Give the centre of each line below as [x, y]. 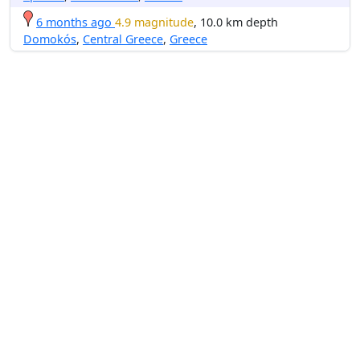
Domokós [50, 39]
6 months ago [74, 22]
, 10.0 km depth [236, 22]
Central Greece [123, 39]
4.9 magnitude [154, 22]
